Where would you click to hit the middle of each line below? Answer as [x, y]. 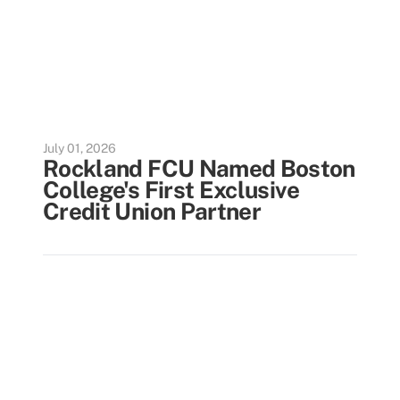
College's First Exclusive [171, 190]
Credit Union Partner [152, 211]
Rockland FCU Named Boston [199, 168]
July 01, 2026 [79, 148]
